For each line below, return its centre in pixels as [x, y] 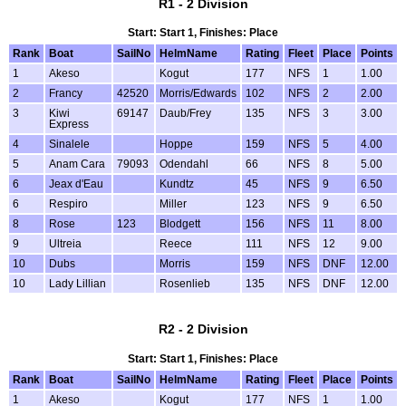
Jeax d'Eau [76, 184]
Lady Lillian [77, 284]
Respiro [68, 204]
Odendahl [184, 164]
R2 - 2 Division [203, 329]
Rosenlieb [185, 284]
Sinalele [69, 145]
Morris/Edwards [198, 94]
